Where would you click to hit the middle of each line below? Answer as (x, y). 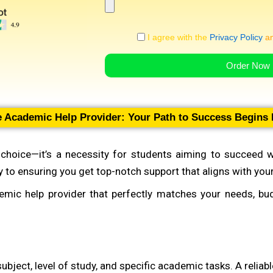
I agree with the (177, 37)
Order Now (248, 66)
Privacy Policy (236, 37)
